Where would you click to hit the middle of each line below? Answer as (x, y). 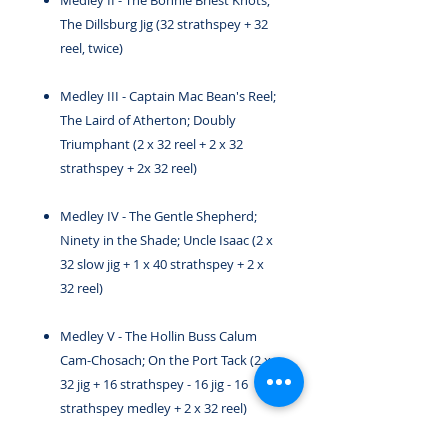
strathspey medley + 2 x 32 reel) (153, 408)
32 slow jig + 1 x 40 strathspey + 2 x (162, 264)
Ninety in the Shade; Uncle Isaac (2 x (166, 240)
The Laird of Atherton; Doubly (148, 120)
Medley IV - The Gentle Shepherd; (158, 216)
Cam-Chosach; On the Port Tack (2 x (165, 360)
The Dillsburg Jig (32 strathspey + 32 (164, 24)
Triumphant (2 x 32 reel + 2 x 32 (151, 144)
